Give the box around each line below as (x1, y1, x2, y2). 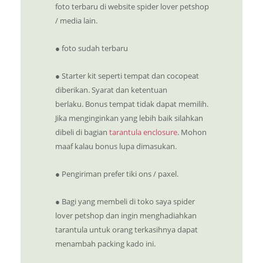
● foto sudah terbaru (55, 43, 128, 54)
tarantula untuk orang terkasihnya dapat (55, 224, 198, 235)
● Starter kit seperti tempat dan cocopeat (55, 70, 199, 82)
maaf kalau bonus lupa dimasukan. (55, 141, 178, 152)
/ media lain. (55, 15, 99, 26)
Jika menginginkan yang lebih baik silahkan (55, 113, 203, 124)
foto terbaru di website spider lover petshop (55, 1, 209, 12)
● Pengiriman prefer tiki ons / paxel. (55, 168, 178, 180)
